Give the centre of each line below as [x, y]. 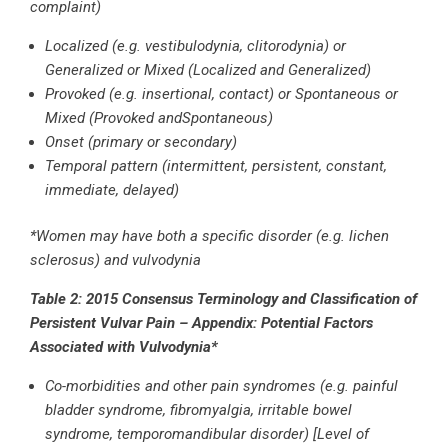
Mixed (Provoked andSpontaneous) [159, 117]
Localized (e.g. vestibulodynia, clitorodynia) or [195, 45]
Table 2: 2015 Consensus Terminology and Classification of [223, 299]
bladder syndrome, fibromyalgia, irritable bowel [198, 410]
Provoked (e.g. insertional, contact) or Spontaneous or [221, 93]
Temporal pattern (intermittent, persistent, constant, [216, 165]
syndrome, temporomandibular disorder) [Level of [207, 434]
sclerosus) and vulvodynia [115, 260]
